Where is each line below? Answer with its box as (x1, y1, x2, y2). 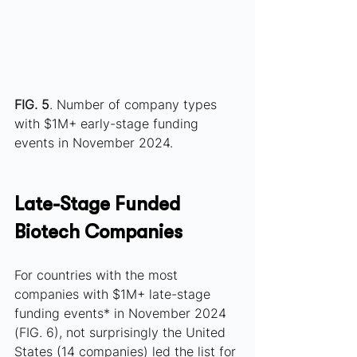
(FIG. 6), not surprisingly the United (14, 324, 229, 341)
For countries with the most (14, 267, 182, 284)
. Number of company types (49, 96, 221, 113)
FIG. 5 (14, 96, 49, 113)
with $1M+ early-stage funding (14, 116, 202, 132)
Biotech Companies (14, 221, 182, 244)
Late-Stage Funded (14, 193, 185, 216)
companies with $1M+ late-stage (14, 286, 214, 303)
